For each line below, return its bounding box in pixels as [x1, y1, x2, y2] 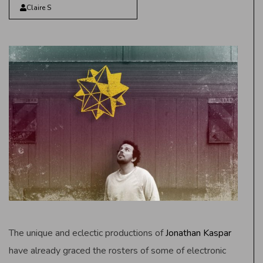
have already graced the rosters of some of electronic [9, 244, 226, 257]
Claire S [26, 3, 51, 12]
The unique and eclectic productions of [9, 226, 166, 240]
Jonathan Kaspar [166, 226, 231, 240]
